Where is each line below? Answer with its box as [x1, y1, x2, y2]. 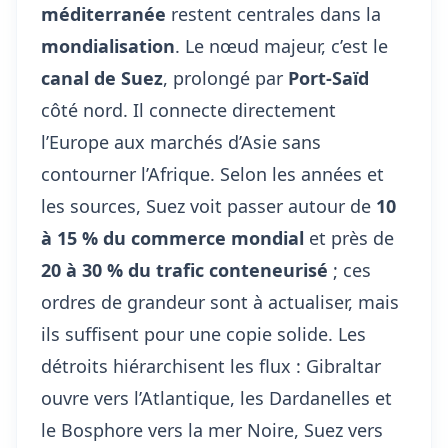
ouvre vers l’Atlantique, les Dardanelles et [41, 386, 392, 410]
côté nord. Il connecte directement [41, 98, 336, 122]
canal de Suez [41, 66, 163, 90]
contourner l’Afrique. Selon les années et [41, 162, 384, 186]
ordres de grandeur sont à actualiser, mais [41, 290, 399, 314]
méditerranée [41, 2, 166, 26]
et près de [304, 226, 394, 250]
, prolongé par [163, 66, 288, 90]
